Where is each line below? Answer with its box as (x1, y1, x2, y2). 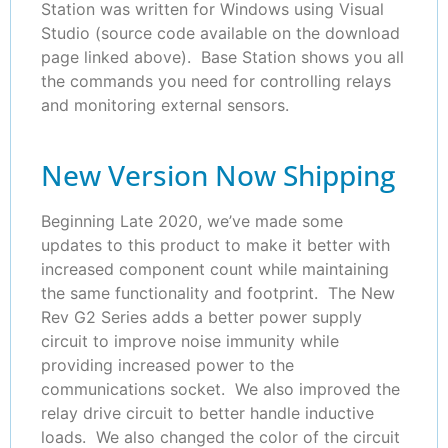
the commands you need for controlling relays (41, 70, 391, 91)
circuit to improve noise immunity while (41, 330, 339, 351)
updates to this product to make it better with (41, 234, 390, 255)
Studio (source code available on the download (41, 22, 400, 43)
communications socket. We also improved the (41, 378, 400, 399)
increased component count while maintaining (41, 258, 389, 279)
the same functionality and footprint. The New (41, 282, 395, 303)
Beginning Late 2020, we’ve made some (41, 210, 343, 231)
